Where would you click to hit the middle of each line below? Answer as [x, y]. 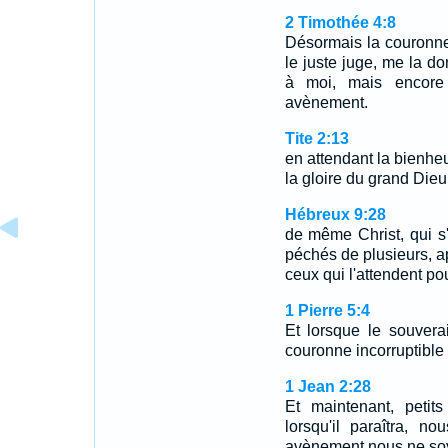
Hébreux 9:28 [335, 214]
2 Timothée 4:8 [340, 22]
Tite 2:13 [316, 138]
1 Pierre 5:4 [327, 310]
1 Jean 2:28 [327, 386]
